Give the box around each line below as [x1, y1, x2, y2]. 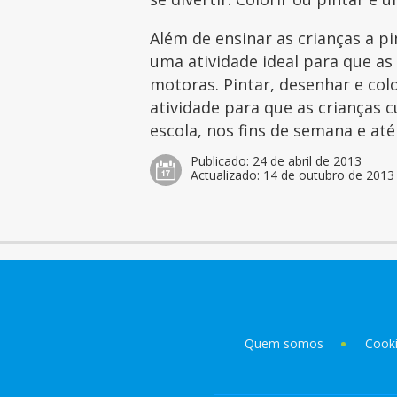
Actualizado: [191, 167, 264, 184]
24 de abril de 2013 [253, 152, 362, 170]
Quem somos [244, 334, 323, 352]
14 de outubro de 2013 [263, 167, 395, 184]
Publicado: [191, 152, 253, 170]
